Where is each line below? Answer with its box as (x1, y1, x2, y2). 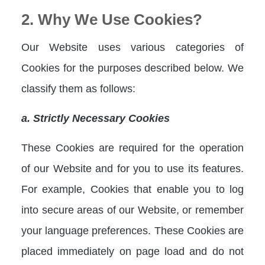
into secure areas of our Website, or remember (21, 203, 244, 216)
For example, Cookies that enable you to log (21, 183, 244, 195)
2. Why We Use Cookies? (21, 11, 202, 28)
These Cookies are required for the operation (21, 141, 244, 154)
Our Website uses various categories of (21, 41, 244, 53)
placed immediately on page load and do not (21, 245, 244, 257)
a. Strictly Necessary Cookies (21, 112, 170, 124)
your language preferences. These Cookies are (21, 224, 244, 237)
